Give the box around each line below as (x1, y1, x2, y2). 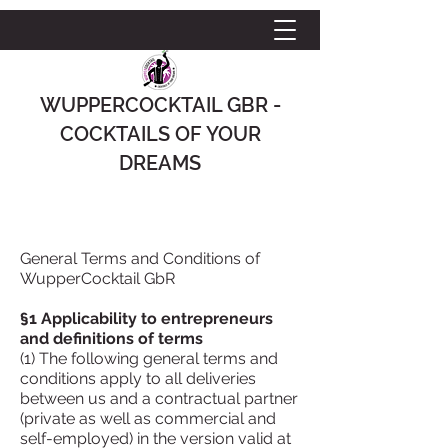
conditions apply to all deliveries (20, 369, 256, 388)
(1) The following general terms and (20, 349, 278, 368)
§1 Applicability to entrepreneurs (20, 309, 273, 328)
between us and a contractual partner (20, 389, 298, 408)
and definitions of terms (20, 329, 203, 348)
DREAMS (119, 151, 201, 175)
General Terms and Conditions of (20, 249, 260, 268)
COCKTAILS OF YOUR (59, 122, 261, 146)
